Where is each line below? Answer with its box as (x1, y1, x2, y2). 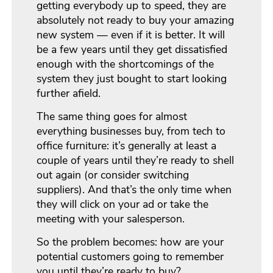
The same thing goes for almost (37, 108, 188, 124)
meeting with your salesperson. (37, 211, 185, 226)
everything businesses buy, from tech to (37, 123, 226, 138)
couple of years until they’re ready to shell (37, 152, 235, 168)
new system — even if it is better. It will (37, 27, 225, 42)
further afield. (37, 85, 101, 101)
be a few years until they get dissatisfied (37, 41, 228, 57)
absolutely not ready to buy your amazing (37, 12, 235, 27)
